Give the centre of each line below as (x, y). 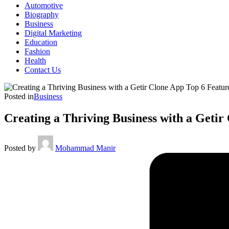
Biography (42, 15)
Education (41, 42)
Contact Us (43, 70)
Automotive (44, 5)
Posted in (19, 96)
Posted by (20, 148)
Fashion (37, 51)
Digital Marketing (53, 33)
